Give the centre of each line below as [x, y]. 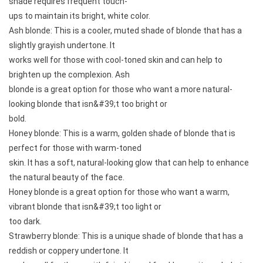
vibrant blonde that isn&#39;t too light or [85, 206]
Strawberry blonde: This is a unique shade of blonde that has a [126, 236]
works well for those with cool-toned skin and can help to [116, 60]
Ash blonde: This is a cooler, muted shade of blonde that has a [125, 30]
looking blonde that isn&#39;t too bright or [88, 104]
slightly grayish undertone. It [62, 45]
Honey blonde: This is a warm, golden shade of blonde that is [122, 133]
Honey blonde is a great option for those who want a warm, [119, 192]
